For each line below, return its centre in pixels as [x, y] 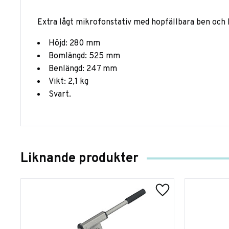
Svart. [60, 94]
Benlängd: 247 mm [83, 69]
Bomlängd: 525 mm [84, 56]
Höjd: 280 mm [74, 43]
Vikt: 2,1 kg [68, 82]
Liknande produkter [79, 158]
